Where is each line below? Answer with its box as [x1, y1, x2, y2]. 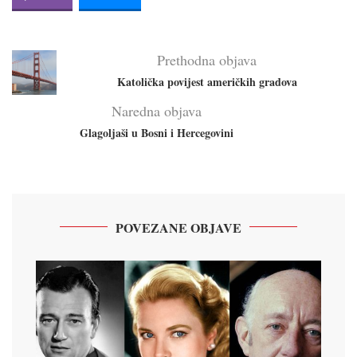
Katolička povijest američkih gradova [116, 73, 297, 90]
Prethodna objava [157, 49, 257, 69]
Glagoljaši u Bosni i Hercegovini [79, 124, 233, 141]
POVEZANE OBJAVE [116, 218, 241, 237]
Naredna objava [111, 100, 202, 120]
